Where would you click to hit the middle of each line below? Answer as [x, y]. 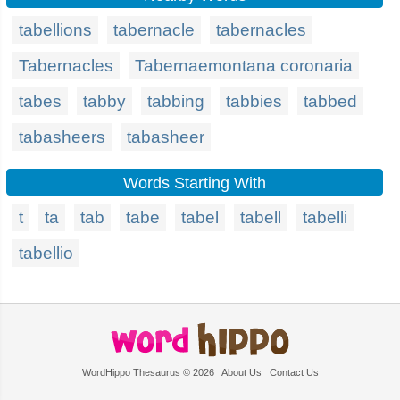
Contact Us [294, 372]
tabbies [254, 101]
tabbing [176, 101]
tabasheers [62, 137]
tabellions [55, 30]
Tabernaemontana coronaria [244, 66]
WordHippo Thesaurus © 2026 [151, 372]
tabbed [330, 101]
